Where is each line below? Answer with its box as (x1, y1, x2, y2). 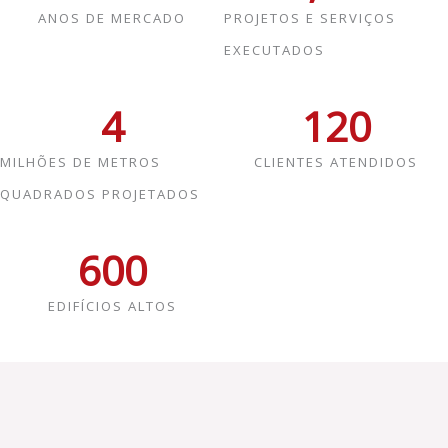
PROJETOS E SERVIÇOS (224, 9, 396, 28)
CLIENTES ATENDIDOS (254, 153, 418, 172)
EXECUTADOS (224, 41, 325, 60)
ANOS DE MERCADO (38, 9, 186, 28)
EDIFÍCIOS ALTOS (47, 297, 177, 316)
